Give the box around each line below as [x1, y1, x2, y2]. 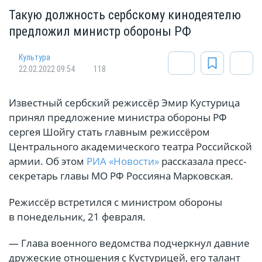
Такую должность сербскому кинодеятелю [9, 8, 241, 23]
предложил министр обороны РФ [9, 24, 191, 39]
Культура [19, 53, 50, 63]
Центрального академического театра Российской [9, 140, 252, 154]
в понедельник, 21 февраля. [9, 210, 146, 224]
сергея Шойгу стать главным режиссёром [9, 125, 210, 139]
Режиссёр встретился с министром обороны [9, 195, 222, 209]
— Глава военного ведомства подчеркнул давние [9, 236, 250, 250]
